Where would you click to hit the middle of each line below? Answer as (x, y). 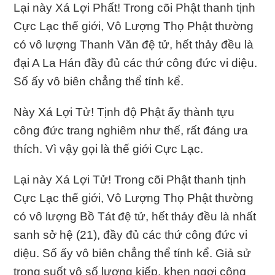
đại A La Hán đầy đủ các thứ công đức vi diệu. (136, 63)
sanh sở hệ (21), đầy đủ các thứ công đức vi (131, 234)
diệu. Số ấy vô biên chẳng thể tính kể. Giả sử (133, 253)
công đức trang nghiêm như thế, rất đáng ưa (131, 130)
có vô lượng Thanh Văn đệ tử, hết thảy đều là (134, 44)
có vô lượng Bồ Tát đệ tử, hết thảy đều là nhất (135, 216)
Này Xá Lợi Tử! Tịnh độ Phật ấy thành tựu (124, 112)
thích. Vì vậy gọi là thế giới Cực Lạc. (109, 149)
